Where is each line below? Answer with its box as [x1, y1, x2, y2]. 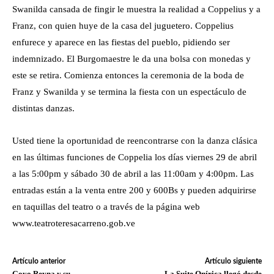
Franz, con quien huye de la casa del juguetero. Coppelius [12, 21, 234, 31]
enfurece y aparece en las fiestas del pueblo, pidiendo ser [12, 37, 230, 48]
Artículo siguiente [204, 257, 262, 265]
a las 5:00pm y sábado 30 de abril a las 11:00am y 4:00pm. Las [12, 169, 254, 179]
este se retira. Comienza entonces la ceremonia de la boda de [12, 70, 244, 81]
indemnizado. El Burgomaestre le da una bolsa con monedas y [12, 54, 251, 64]
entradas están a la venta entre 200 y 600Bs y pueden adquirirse [12, 185, 256, 196]
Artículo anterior [12, 257, 65, 265]
